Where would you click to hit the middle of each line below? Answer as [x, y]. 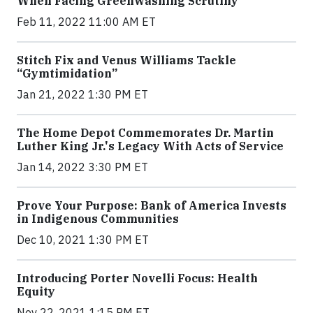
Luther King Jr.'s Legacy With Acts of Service [150, 146]
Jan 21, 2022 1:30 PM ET [82, 94]
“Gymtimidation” [67, 73]
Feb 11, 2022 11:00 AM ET [86, 21]
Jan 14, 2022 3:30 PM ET [82, 167]
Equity [36, 291]
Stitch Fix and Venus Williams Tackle [126, 60]
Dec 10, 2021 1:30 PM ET [83, 239]
